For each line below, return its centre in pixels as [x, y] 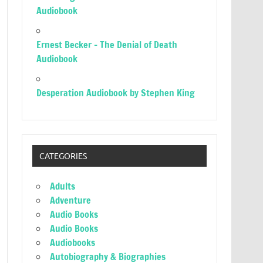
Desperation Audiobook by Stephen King [116, 93]
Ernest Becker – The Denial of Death [107, 45]
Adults [63, 186]
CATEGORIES [63, 156]
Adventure [71, 200]
